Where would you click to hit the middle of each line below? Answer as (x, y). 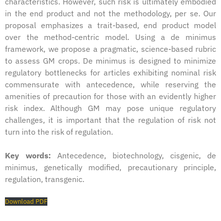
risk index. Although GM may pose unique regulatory (110, 108)
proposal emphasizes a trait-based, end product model (110, 25)
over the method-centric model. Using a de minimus (110, 37)
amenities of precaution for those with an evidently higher (110, 96)
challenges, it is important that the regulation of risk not (110, 120)
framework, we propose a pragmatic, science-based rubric (110, 49)
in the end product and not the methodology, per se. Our (110, 14)
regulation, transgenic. (45, 179)
